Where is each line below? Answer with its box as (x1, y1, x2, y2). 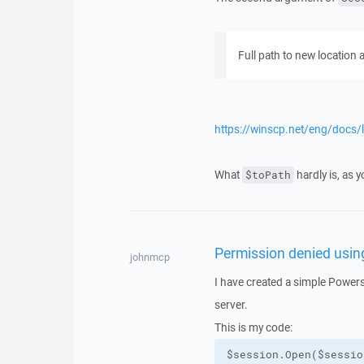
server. (214, 297, 248, 312)
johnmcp (130, 250, 171, 264)
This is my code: (214, 320, 292, 335)
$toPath (245, 168, 291, 182)
